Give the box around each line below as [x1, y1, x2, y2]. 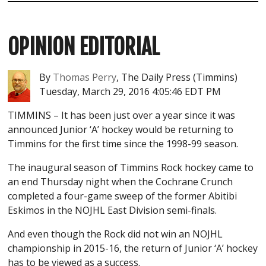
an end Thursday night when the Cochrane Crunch [8, 175, 233, 189]
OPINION [8, 34, 75, 61]
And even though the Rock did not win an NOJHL [8, 227, 223, 241]
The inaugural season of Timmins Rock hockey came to [8, 161, 254, 175]
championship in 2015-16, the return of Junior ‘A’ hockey [8, 242, 258, 255]
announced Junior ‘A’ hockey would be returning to [8, 123, 234, 137]
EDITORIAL [75, 34, 160, 61]
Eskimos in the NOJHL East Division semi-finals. [8, 204, 217, 217]
